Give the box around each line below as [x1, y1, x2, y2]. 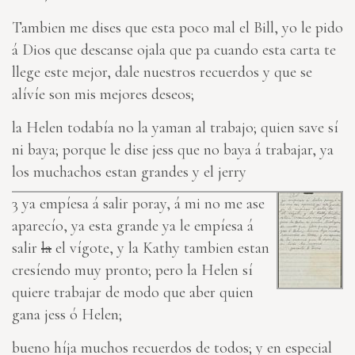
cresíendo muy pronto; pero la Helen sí [12, 261, 253, 281]
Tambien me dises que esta [12, 18, 179, 38]
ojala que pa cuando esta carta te [133, 40, 336, 60]
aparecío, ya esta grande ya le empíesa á [12, 216, 254, 236]
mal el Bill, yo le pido [209, 18, 343, 38]
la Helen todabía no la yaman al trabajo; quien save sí [12, 118, 338, 138]
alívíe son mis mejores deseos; [12, 85, 194, 105]
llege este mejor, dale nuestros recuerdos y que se [12, 63, 312, 82]
